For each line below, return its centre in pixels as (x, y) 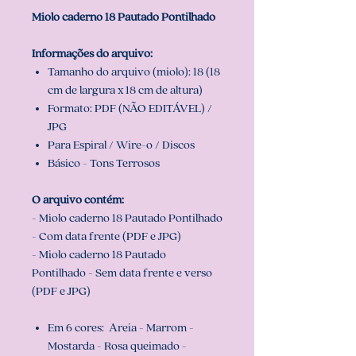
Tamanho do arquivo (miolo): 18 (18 (134, 72)
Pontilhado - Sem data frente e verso (122, 273)
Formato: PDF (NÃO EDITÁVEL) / (130, 109)
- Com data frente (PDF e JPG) (106, 237)
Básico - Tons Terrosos (104, 164)
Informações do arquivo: (92, 54)
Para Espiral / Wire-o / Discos (121, 145)
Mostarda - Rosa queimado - (117, 346)
